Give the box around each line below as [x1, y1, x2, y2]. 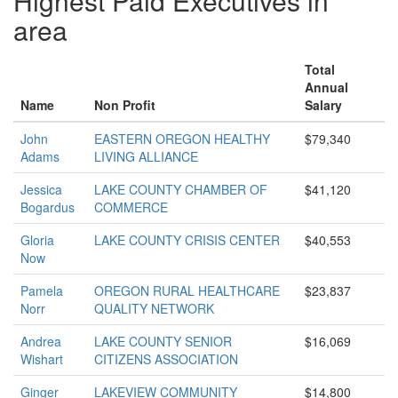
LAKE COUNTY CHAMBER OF [94, 180, 267, 198]
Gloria [20, 231, 54, 249]
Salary [305, 96, 342, 114]
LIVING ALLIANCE [94, 147, 198, 165]
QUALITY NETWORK [94, 299, 214, 317]
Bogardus [20, 198, 75, 216]
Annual [305, 78, 348, 96]
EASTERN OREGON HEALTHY [94, 130, 270, 147]
